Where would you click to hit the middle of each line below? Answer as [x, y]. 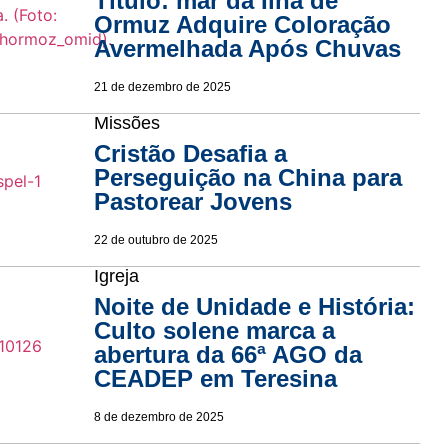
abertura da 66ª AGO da [227, 354]
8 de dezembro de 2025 [158, 416]
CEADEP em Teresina [215, 378]
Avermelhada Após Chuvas [247, 48]
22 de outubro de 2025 [155, 239]
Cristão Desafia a [190, 153]
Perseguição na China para [247, 177]
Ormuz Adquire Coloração [242, 24]
